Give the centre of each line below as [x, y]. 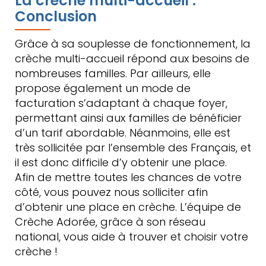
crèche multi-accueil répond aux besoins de [132, 58]
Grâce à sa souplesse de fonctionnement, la [133, 44]
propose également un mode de [103, 88]
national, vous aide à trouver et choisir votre [132, 237]
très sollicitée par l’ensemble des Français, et [133, 148]
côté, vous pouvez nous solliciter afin [111, 192]
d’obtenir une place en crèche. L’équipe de [128, 207]
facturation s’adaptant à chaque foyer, [121, 103]
